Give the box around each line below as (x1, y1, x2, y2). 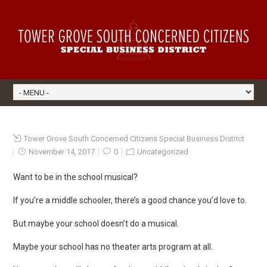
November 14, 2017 (27, 147, 95, 156)
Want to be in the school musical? (13, 172, 138, 182)
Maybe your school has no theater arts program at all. (13, 241, 213, 252)
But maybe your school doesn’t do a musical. (13, 218, 179, 228)
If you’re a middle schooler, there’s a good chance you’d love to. (13, 195, 247, 205)
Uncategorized (137, 147, 189, 156)
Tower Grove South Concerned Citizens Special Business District (24, 133, 245, 143)
